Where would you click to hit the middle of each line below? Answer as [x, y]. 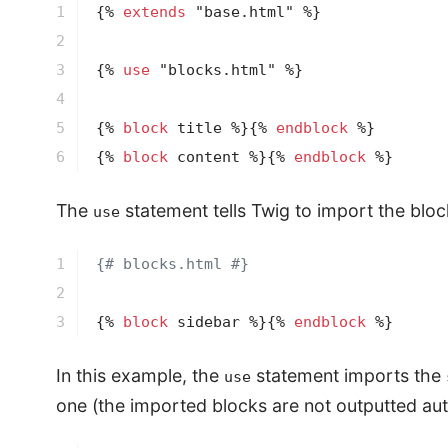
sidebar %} [217, 322]
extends [154, 12]
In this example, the [140, 376]
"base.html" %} [253, 12]
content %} [217, 157]
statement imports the [348, 376]
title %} [208, 128]
